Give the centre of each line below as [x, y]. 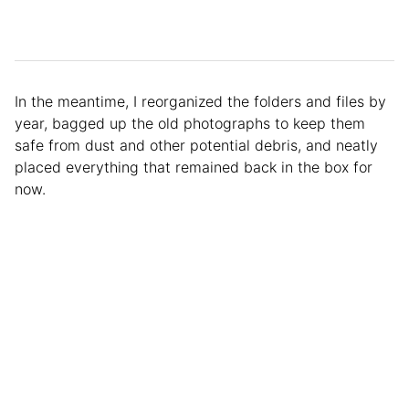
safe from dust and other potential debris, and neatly [196, 146]
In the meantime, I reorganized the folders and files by [200, 102]
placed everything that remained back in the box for [194, 168]
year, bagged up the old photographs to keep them [190, 124]
